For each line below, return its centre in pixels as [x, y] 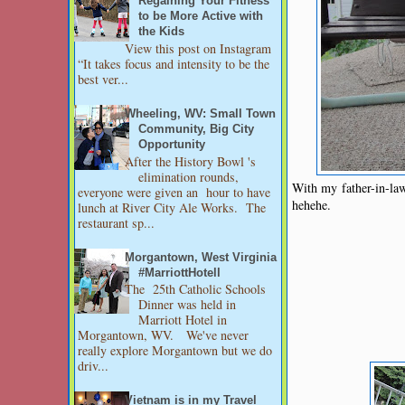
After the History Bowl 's [191, 161]
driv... [93, 366]
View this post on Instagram [198, 49]
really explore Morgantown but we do [175, 351]
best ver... [103, 80]
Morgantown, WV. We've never [163, 335]
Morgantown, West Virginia [201, 257]
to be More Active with [201, 17]
